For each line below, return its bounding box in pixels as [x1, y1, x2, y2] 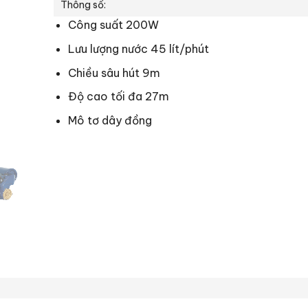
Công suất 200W [67, 18, 159, 32]
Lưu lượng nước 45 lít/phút [67, 41, 209, 56]
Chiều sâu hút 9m [67, 65, 160, 80]
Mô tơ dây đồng [67, 113, 152, 127]
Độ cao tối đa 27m [67, 89, 169, 104]
